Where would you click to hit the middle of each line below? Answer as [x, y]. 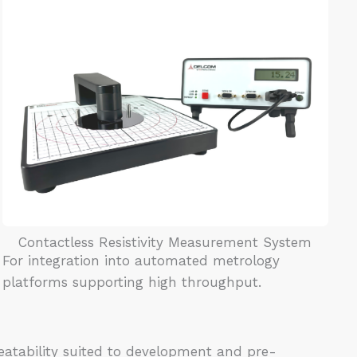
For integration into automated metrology [141, 261]
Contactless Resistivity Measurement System [165, 243]
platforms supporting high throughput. [131, 282]
